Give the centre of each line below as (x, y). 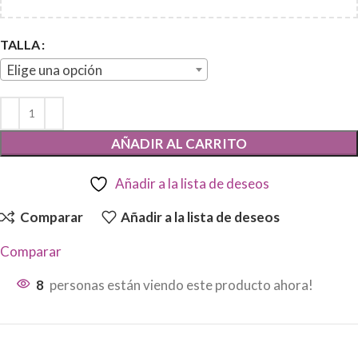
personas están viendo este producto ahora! (181, 284)
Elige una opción (55, 70)
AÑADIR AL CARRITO (179, 143)
